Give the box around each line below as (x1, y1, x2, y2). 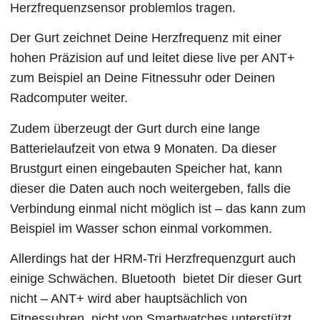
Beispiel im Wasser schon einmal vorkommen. (10, 221, 273, 236)
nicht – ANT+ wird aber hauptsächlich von (10, 291, 248, 306)
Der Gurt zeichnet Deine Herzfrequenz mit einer (10, 31, 282, 46)
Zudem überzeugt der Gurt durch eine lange (10, 121, 261, 136)
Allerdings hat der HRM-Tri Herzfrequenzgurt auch (10, 251, 296, 266)
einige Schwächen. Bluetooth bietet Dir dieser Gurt (10, 271, 302, 286)
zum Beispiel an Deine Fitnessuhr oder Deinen (10, 71, 276, 86)
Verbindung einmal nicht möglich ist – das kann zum (10, 201, 306, 216)
